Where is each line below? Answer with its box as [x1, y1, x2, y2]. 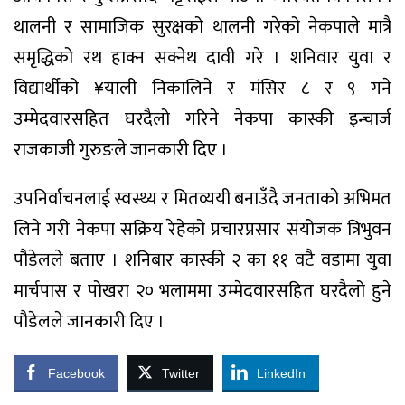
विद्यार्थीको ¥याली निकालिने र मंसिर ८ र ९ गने [14, 72, 391, 104]
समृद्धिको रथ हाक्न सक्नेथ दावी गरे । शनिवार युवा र [14, 42, 391, 73]
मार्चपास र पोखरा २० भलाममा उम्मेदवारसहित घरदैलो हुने [14, 275, 391, 306]
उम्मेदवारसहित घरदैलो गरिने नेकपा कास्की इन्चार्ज [14, 103, 391, 135]
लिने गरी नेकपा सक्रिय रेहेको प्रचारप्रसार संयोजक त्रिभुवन [14, 213, 391, 245]
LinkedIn [257, 365, 306, 381]
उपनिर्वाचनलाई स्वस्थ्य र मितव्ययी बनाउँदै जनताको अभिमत [14, 183, 391, 214]
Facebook [48, 365, 105, 381]
